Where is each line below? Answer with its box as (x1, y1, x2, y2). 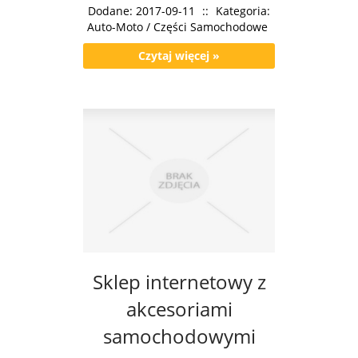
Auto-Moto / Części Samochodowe (86, 19, 268, 35)
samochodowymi (102, 323, 256, 350)
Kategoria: (216, 3, 270, 19)
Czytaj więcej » (138, 48, 220, 64)
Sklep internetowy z (92, 268, 266, 296)
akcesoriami (125, 296, 233, 323)
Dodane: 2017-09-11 (88, 3, 195, 19)
